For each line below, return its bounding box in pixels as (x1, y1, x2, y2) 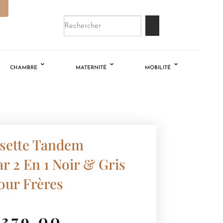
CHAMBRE (10, 65, 38, 71)
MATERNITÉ (76, 65, 107, 71)
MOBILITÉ (145, 65, 171, 71)
